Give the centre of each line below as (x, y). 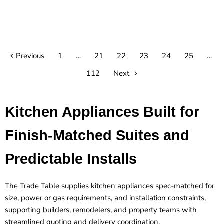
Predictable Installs (71, 159)
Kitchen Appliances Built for (102, 112)
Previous (29, 56)
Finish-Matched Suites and (97, 135)
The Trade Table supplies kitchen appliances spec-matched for (110, 186)
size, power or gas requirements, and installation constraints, (105, 198)
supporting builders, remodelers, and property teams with (101, 210)
